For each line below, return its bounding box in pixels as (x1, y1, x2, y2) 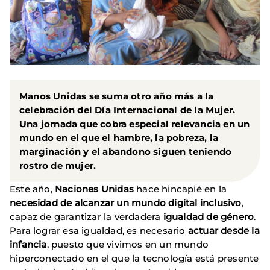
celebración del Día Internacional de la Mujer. (19, 104, 236, 116)
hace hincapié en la (134, 183, 227, 195)
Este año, (10, 183, 55, 195)
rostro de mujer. (19, 159, 96, 171)
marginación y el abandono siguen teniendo (19, 145, 232, 157)
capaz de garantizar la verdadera (10, 210, 163, 222)
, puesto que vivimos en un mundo (46, 238, 209, 250)
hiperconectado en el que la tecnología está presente (10, 252, 259, 264)
